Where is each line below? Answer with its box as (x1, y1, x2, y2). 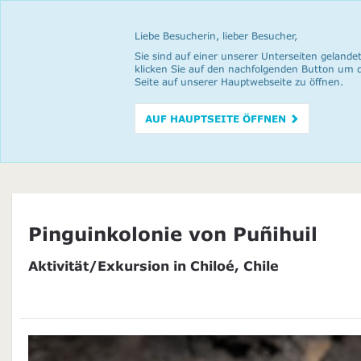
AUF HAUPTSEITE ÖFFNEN (145, 113, 290, 124)
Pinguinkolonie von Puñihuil (28, 222, 317, 245)
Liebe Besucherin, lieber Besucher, (135, 30, 298, 41)
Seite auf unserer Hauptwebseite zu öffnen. (135, 76, 344, 87)
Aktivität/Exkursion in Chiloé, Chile (28, 258, 279, 273)
